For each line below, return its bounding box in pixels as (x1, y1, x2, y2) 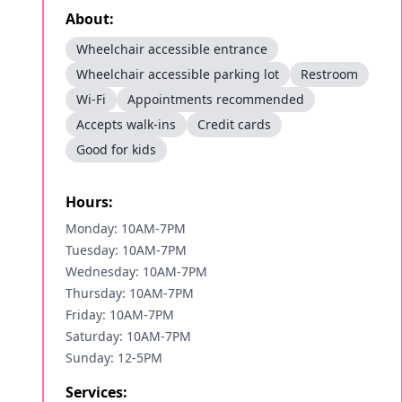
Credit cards (197, 116, 271, 133)
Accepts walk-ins (76, 116, 176, 133)
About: (66, 9, 114, 29)
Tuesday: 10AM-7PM (66, 241, 187, 258)
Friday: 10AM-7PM (66, 306, 174, 323)
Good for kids (76, 141, 156, 158)
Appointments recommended (127, 91, 304, 108)
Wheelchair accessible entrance (76, 40, 267, 57)
